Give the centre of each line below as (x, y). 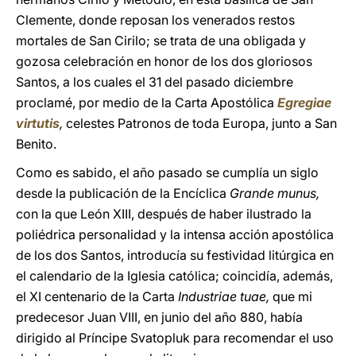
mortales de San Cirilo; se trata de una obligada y (161, 41)
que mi (291, 296)
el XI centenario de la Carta (95, 296)
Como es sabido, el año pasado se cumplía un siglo (167, 172)
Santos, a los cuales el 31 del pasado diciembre (155, 82)
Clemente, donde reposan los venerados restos (155, 20)
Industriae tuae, (222, 296)
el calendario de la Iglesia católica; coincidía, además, (174, 276)
